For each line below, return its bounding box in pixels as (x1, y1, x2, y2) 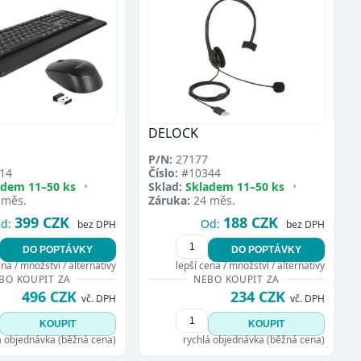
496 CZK (22, 287, 77, 306)
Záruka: (148, 193, 190, 208)
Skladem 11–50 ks (185, 179, 284, 194)
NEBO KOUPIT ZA (193, 272, 280, 286)
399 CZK (15, 213, 69, 232)
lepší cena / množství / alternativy (176, 259, 325, 272)
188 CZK (223, 213, 278, 232)
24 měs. (190, 193, 235, 208)
